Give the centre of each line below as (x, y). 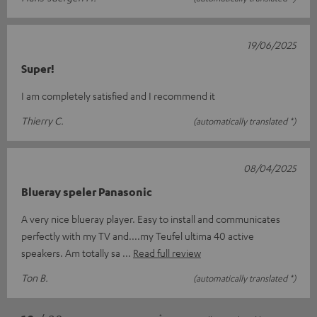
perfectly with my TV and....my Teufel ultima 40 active (138, 236)
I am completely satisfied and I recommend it (118, 96)
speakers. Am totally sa (72, 253)
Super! (38, 69)
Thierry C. (42, 121)
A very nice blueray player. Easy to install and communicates (151, 219)
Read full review (167, 253)
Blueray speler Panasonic (87, 192)
